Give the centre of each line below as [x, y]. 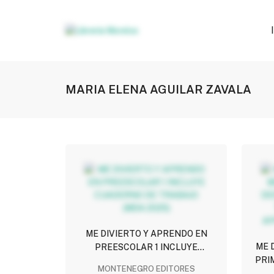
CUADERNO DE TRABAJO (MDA [146, 261]
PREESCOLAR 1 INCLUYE [146, 247]
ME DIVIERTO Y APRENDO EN [146, 234]
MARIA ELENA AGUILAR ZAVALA [158, 89]
